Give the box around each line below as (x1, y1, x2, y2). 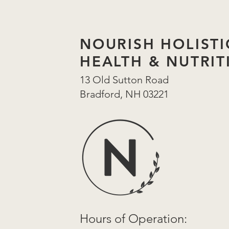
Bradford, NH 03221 (80, 88, 169, 100)
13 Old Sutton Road (80, 74, 169, 86)
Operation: (125, 211, 187, 226)
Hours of (80, 211, 125, 226)
